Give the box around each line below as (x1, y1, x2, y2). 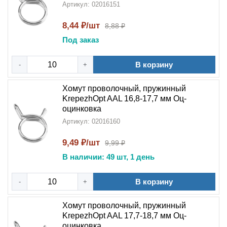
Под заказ (62, 35, 99, 44)
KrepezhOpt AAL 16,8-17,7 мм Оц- (62, 94, 186, 103)
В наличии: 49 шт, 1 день (62, 153, 155, 161)
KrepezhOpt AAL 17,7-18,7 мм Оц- (62, 211, 186, 220)
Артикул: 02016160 (62, 118, 120, 125)
